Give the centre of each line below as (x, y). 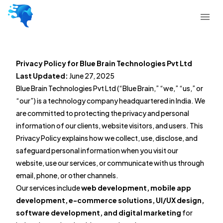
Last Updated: (42, 76)
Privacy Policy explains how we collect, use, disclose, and (107, 138)
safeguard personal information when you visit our (97, 150)
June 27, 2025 (91, 76)
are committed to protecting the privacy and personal (103, 113)
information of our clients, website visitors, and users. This (110, 125)
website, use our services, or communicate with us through (110, 163)
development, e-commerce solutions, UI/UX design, (110, 200)
